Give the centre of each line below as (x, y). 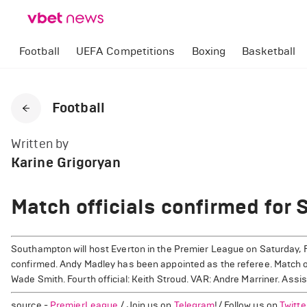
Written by (40, 144)
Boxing (209, 51)
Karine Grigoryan (66, 163)
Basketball (269, 51)
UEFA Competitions (125, 51)
